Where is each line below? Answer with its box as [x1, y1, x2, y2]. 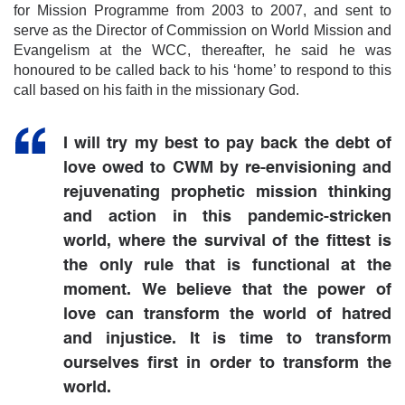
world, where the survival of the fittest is [63, 232, 391, 250]
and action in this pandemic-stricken [63, 208, 391, 225]
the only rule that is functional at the [63, 257, 391, 274]
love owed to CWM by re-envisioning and [63, 159, 391, 176]
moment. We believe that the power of [63, 281, 391, 298]
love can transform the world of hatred [63, 306, 391, 323]
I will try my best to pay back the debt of [63, 135, 391, 152]
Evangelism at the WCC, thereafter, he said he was [14, 42, 391, 58]
